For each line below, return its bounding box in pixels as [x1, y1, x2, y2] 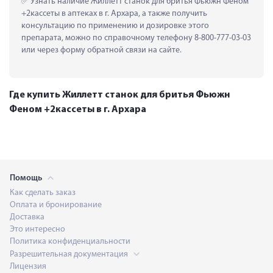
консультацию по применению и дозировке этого [21, 21, 209, 30]
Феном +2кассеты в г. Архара [9, 104, 146, 115]
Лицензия [10, 261, 46, 271]
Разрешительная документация [10, 249, 130, 259]
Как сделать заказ [10, 188, 76, 197]
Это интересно [10, 224, 65, 234]
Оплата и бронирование [10, 200, 102, 210]
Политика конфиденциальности [10, 236, 130, 246]
